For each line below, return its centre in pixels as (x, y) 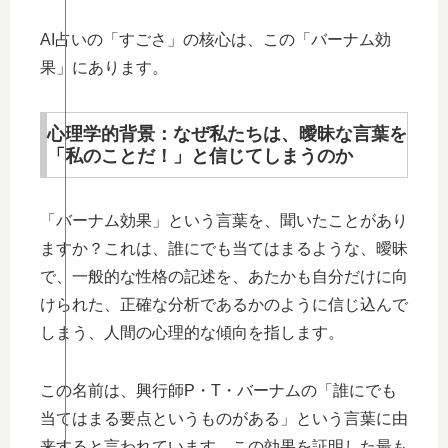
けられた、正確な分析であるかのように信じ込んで (224, 304)
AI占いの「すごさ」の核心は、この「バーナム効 (215, 39)
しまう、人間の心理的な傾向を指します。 (192, 332)
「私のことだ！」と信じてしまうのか (200, 155)
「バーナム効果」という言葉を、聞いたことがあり (224, 220)
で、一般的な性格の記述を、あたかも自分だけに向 (224, 276)
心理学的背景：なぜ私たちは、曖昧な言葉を (227, 133)
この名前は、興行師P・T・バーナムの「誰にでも (218, 390)
